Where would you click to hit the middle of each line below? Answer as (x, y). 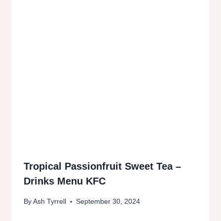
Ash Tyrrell (50, 202)
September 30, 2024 (108, 202)
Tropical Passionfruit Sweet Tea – (102, 166)
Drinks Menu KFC (65, 181)
